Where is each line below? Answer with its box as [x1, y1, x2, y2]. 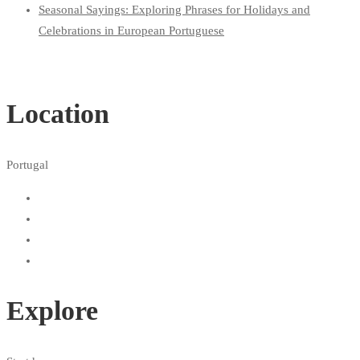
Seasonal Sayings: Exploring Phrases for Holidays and [39, 2, 310, 16]
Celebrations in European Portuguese [39, 23, 224, 37]
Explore [6, 296, 98, 326]
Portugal [6, 158, 48, 171]
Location [6, 98, 109, 129]
